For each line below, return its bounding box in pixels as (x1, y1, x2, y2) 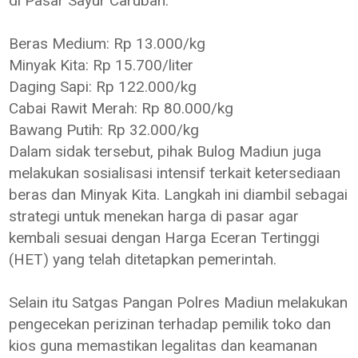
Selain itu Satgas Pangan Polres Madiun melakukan (9, 293, 348, 312)
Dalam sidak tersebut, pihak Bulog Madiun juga (9, 142, 322, 161)
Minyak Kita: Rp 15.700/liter (9, 56, 194, 75)
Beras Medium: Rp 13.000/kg (9, 34, 206, 54)
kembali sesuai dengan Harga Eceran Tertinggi (9, 229, 320, 248)
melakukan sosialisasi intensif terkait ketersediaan (9, 164, 341, 183)
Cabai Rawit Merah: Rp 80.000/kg (9, 99, 234, 118)
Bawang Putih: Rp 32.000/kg (9, 121, 200, 140)
